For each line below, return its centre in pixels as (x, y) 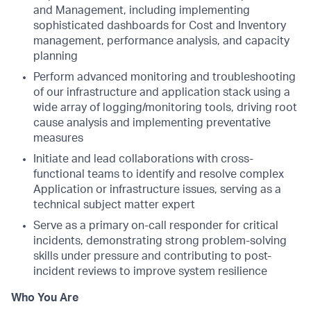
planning (56, 56)
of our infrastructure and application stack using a (162, 92)
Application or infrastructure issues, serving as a (157, 190)
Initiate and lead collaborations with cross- (143, 159)
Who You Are (45, 298)
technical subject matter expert (114, 205)
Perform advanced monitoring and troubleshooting (165, 77)
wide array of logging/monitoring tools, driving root (165, 108)
